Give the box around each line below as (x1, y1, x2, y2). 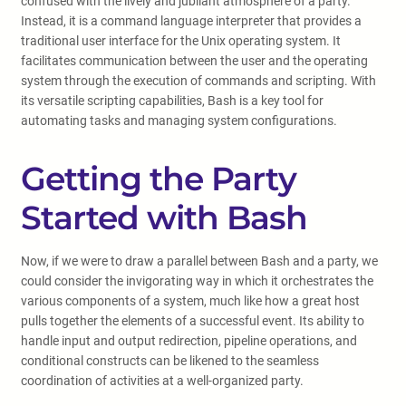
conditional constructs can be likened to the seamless (21, 353, 319, 368)
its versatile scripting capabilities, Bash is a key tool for (21, 93, 324, 108)
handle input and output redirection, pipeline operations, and (21, 333, 357, 348)
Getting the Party (21, 159, 296, 198)
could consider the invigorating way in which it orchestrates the (21, 274, 373, 288)
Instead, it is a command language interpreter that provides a (21, 14, 362, 28)
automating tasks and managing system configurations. (21, 113, 337, 128)
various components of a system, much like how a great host (21, 294, 360, 308)
